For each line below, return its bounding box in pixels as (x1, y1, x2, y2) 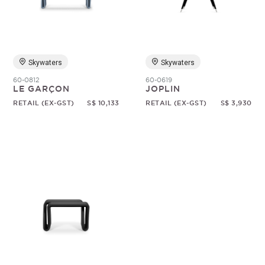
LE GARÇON (13, 84, 70, 93)
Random (80, 20, 120, 30)
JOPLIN (146, 84, 181, 93)
